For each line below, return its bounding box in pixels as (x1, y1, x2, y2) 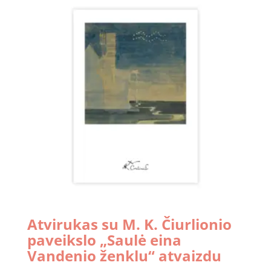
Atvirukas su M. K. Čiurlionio (27, 214, 232, 235)
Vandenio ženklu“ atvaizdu (27, 246, 221, 266)
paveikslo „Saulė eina (27, 230, 181, 250)
